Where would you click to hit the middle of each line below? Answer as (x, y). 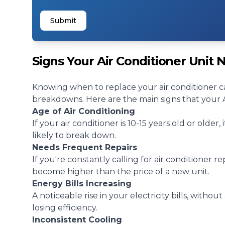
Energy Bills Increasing (82, 184)
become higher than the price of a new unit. (121, 172)
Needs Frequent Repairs (85, 147)
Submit (63, 21)
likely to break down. (74, 135)
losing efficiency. (65, 208)
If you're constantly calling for (93, 159)
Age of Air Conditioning (84, 111)
